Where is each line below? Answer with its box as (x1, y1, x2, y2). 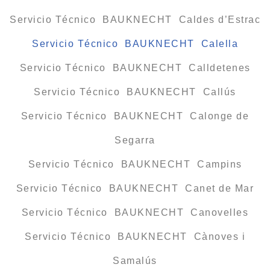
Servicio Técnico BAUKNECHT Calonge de (20, 110, 250, 121)
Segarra (115, 134, 155, 145)
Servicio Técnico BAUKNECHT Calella (32, 38, 238, 49)
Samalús (113, 255, 157, 266)
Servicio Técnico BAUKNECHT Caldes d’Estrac (10, 14, 260, 25)
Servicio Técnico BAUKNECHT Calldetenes (19, 62, 251, 73)
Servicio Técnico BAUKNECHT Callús (34, 86, 236, 97)
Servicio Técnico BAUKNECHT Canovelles (21, 207, 249, 218)
